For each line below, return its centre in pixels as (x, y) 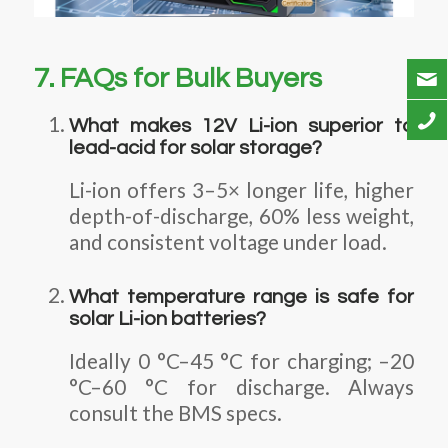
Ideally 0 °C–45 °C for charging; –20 (242, 360)
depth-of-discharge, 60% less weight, (242, 215)
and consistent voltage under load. (228, 241)
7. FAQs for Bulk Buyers (177, 79)
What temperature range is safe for (242, 297)
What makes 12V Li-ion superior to (242, 126)
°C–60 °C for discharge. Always (242, 386)
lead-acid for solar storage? (196, 148)
